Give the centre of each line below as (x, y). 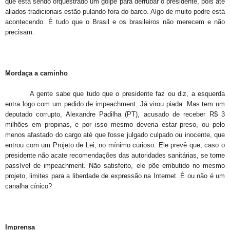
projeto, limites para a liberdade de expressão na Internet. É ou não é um (115, 176)
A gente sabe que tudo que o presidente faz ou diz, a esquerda (115, 94)
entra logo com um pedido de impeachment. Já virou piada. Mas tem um (115, 104)
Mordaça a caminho (36, 73)
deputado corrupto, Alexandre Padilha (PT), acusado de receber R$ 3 (115, 114)
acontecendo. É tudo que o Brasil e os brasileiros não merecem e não (115, 22)
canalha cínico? (28, 186)
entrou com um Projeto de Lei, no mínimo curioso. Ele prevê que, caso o (115, 145)
